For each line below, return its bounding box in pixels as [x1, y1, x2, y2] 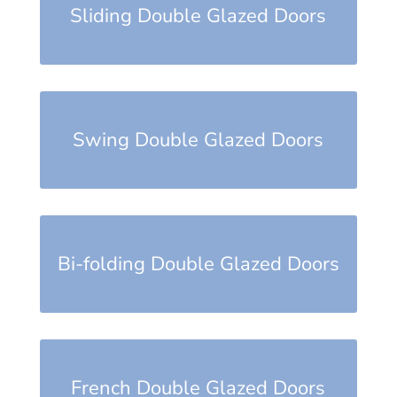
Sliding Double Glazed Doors [70, 3, 327, 30]
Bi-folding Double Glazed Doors [57, 251, 339, 278]
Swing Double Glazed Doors [73, 127, 324, 154]
